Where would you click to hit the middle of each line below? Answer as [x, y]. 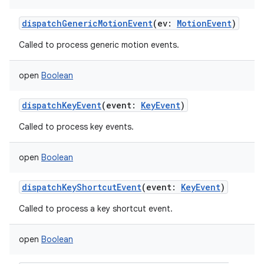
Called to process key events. [76, 127]
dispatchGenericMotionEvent [87, 23]
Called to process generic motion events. [99, 45]
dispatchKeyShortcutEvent [82, 187]
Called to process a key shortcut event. [96, 209]
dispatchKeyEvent [62, 105]
